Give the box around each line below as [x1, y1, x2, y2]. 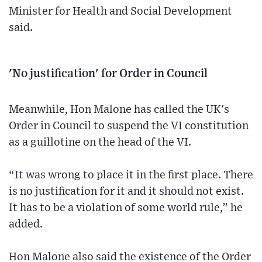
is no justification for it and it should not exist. [9, 185, 244, 197]
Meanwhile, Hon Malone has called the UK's [9, 104, 229, 115]
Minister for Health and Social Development [9, 5, 232, 17]
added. [9, 218, 43, 230]
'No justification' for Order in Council [9, 67, 208, 80]
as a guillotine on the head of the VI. [9, 136, 191, 148]
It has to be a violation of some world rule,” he [9, 202, 243, 213]
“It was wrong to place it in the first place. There [9, 169, 253, 181]
